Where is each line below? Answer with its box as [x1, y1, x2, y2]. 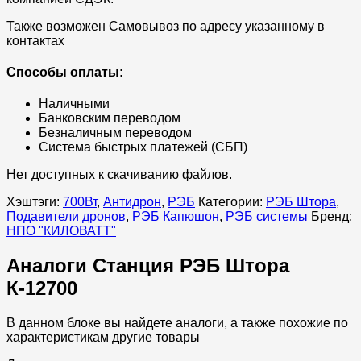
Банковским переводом [39, 111, 180, 126]
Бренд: [311, 210, 352, 224]
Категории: [198, 195, 263, 210]
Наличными [39, 97, 110, 111]
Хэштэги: [6, 195, 60, 210]
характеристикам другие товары [6, 330, 200, 344]
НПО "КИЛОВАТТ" [6, 224, 116, 239]
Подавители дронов [6, 210, 126, 224]
